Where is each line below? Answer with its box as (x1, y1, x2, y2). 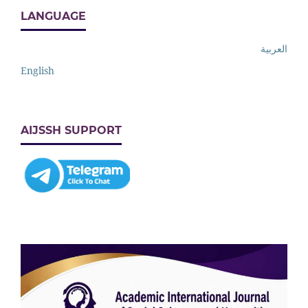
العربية (261, 41, 287, 55)
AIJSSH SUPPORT (21, 123, 122, 137)
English (21, 63, 54, 77)
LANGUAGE (21, 9, 86, 23)
